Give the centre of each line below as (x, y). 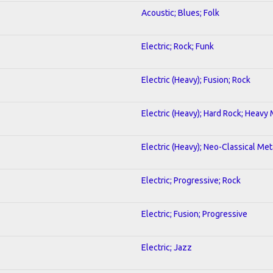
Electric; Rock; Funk (178, 46)
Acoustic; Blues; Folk (180, 12)
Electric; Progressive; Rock (191, 180)
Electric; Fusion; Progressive (194, 214)
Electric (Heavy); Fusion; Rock (196, 80)
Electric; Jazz (167, 247)
